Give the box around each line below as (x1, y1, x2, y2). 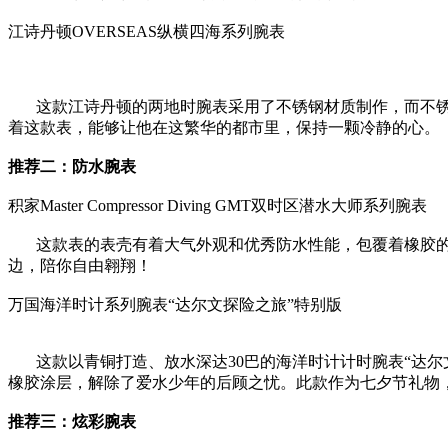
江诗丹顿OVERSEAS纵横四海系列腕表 (8, 22, 285, 40)
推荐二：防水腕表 (8, 157, 136, 175)
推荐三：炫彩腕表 (8, 412, 136, 430)
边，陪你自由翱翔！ (8, 256, 152, 274)
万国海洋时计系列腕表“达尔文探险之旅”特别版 (8, 295, 342, 313)
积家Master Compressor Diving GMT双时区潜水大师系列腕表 (8, 196, 427, 214)
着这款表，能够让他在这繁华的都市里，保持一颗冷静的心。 (8, 118, 440, 136)
